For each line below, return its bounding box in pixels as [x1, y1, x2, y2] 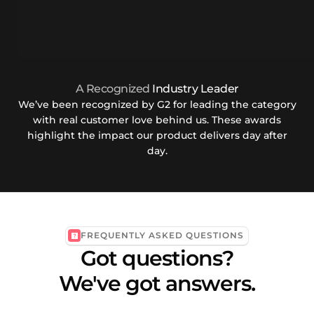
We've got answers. [59, 270, 255, 296]
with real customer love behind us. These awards [33, 114, 281, 127]
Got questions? [81, 245, 233, 271]
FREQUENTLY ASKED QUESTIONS [81, 230, 244, 241]
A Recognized [75, 82, 150, 96]
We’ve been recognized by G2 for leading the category [18, 98, 296, 111]
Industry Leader [149, 82, 239, 96]
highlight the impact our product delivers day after [27, 129, 287, 142]
